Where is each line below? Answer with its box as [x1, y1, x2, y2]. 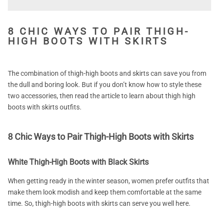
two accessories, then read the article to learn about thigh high [8, 92, 196, 100]
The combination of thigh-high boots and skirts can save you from [8, 69, 206, 77]
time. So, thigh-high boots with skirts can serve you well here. [8, 199, 191, 207]
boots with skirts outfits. [8, 103, 82, 111]
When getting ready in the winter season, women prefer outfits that [8, 176, 209, 185]
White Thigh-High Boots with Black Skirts [8, 157, 149, 167]
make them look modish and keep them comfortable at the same [8, 188, 201, 196]
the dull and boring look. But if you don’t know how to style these [8, 81, 201, 88]
